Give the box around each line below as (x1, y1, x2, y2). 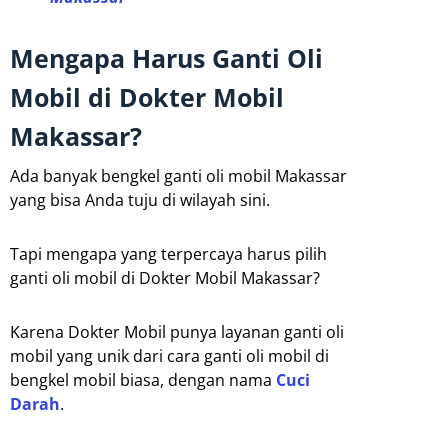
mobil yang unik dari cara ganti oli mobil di (10, 345, 329, 368)
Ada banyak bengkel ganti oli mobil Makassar (10, 165, 347, 188)
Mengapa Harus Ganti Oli (10, 41, 323, 76)
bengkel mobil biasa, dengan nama (10, 369, 276, 392)
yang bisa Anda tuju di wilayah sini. (10, 189, 270, 212)
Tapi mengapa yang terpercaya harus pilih (10, 243, 327, 266)
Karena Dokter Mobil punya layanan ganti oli (10, 321, 344, 344)
